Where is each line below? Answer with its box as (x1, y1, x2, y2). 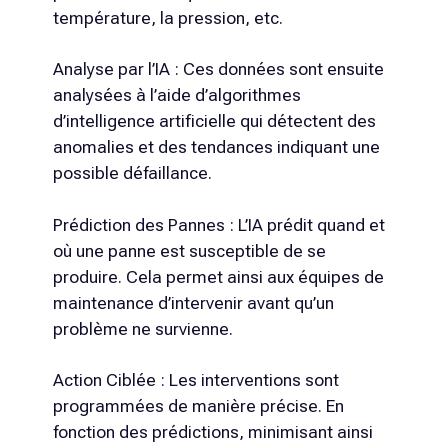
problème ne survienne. (52, 318, 233, 339)
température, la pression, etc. (52, 7, 283, 28)
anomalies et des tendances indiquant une (52, 137, 380, 158)
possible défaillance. (52, 163, 212, 184)
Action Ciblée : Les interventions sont (52, 370, 339, 391)
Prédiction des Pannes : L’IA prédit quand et (52, 214, 385, 235)
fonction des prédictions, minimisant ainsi (52, 422, 373, 443)
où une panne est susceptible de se (52, 240, 326, 261)
